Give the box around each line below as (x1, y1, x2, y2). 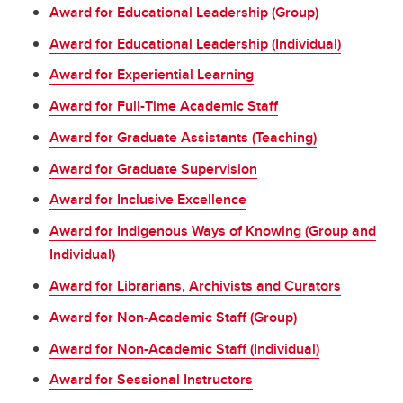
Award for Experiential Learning (49, 64, 254, 85)
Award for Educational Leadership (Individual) (49, 32, 341, 54)
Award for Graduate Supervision (49, 157, 257, 179)
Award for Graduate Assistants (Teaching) (49, 126, 317, 148)
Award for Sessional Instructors (49, 369, 253, 390)
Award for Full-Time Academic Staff (49, 95, 278, 117)
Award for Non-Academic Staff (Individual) (49, 337, 319, 359)
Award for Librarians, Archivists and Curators (49, 275, 341, 297)
